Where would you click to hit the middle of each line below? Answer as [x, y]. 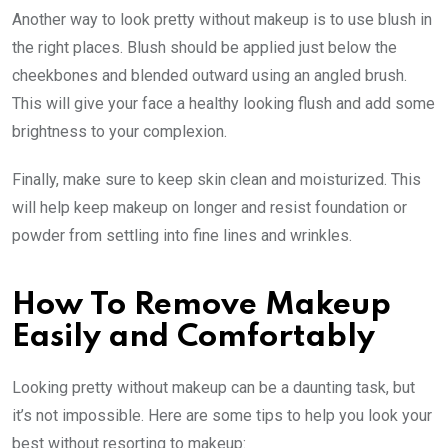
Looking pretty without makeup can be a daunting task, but [213, 387]
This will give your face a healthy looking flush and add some [223, 103]
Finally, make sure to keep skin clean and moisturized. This [216, 179]
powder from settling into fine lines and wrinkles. [182, 235]
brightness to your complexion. [119, 131]
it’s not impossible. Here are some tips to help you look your [222, 415]
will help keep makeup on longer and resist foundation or [209, 207]
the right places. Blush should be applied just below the [204, 47]
